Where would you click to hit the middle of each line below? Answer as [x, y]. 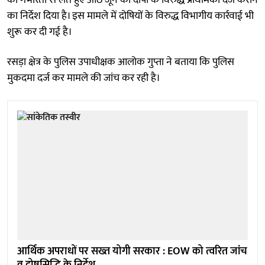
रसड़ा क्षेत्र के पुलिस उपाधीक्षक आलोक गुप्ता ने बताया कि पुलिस [121, 62]
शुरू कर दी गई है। [40, 32]
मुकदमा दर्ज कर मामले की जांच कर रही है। [84, 78]
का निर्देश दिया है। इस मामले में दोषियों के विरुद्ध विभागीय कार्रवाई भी [130, 16]
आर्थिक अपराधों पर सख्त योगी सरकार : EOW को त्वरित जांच [132, 252]
